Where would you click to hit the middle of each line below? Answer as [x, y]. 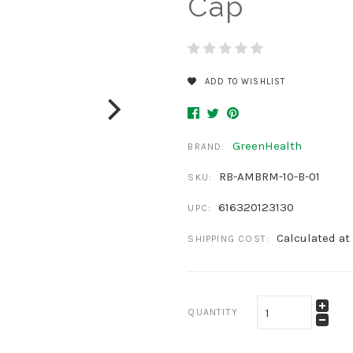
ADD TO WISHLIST [243, 81]
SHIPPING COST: [229, 239]
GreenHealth [267, 146]
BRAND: [206, 147]
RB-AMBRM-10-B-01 [270, 176]
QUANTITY [213, 312]
